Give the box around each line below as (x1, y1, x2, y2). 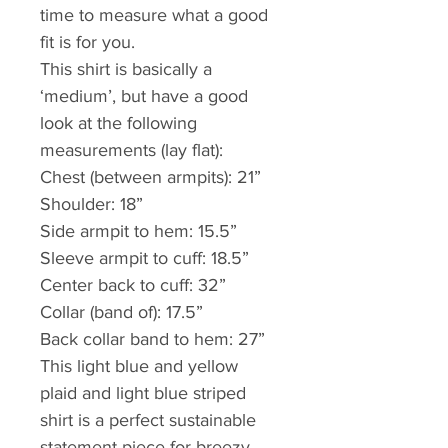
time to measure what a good (40, 5, 273, 26)
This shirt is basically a (40, 59, 217, 80)
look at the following (40, 113, 202, 134)
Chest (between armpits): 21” (40, 167, 261, 188)
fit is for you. (40, 32, 135, 53)
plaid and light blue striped (40, 383, 251, 404)
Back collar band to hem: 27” (40, 329, 265, 350)
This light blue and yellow (40, 356, 243, 377)
